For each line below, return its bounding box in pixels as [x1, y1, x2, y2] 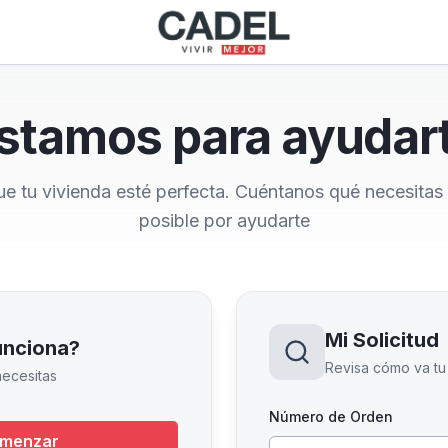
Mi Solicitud [325, 328, 439, 352]
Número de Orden [269, 408, 393, 425]
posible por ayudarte [138, 210, 310, 231]
